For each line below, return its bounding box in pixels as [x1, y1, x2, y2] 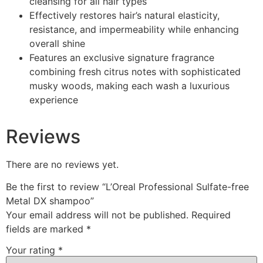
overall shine [29, 37, 85, 49]
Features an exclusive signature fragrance [29, 51, 214, 63]
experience [29, 93, 78, 106]
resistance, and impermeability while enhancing [29, 23, 239, 35]
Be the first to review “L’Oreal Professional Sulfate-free [6, 181, 249, 193]
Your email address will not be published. [6, 209, 188, 221]
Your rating [6, 244, 58, 256]
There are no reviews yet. [6, 158, 119, 170]
